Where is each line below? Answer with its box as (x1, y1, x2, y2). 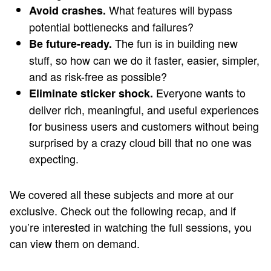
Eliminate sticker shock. (29, 85, 153, 101)
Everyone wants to (153, 85, 246, 100)
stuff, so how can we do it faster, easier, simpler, (29, 52, 260, 68)
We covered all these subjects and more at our (10, 186, 233, 202)
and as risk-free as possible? (29, 68, 167, 84)
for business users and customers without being (29, 118, 259, 134)
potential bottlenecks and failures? (29, 19, 194, 34)
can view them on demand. (10, 235, 140, 251)
